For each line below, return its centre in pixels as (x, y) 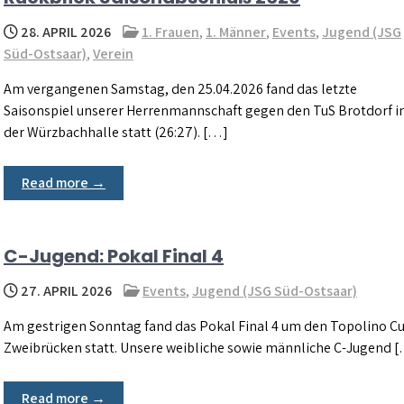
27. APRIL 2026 (65, 291)
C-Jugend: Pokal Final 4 (114, 256)
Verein (113, 54)
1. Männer (236, 32)
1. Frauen (170, 32)
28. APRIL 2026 (64, 32)
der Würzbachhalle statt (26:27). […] (116, 132)
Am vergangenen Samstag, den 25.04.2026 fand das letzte (180, 89)
